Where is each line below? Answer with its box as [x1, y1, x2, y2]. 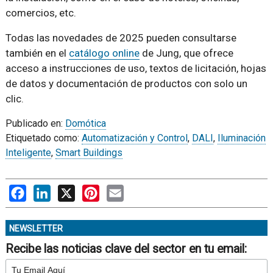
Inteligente [5, 146, 51, 158]
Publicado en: [5, 117, 65, 129]
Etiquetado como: [5, 132, 82, 144]
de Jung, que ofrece [139, 46, 233, 59]
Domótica [65, 117, 106, 129]
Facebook [26, 184, 68, 196]
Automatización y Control [81, 132, 188, 144]
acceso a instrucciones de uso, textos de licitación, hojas [5, 62, 266, 74]
